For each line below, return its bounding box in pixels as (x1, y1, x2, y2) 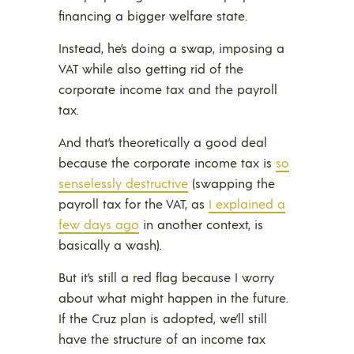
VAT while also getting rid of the (58, 60, 243, 77)
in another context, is (139, 216, 263, 233)
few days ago (58, 216, 139, 233)
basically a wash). (58, 236, 162, 254)
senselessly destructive (58, 175, 188, 192)
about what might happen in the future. (58, 289, 288, 307)
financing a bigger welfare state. (58, 7, 247, 24)
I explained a (209, 195, 285, 213)
